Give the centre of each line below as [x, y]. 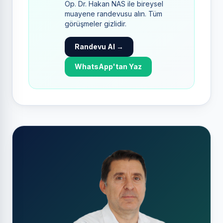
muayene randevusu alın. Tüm [113, 14]
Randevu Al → [99, 47]
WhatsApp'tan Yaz [108, 66]
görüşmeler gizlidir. [96, 24]
